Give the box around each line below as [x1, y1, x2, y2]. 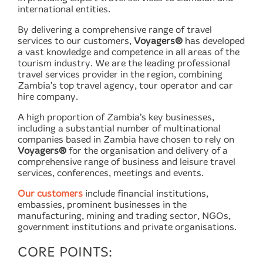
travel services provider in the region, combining [18, 69, 222, 80]
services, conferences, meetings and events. [18, 167, 204, 178]
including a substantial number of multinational [18, 123, 221, 134]
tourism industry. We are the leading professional [18, 58, 230, 69]
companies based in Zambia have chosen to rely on [18, 134, 234, 145]
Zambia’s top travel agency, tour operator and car [18, 80, 233, 91]
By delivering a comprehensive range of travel [18, 24, 212, 35]
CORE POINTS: [18, 244, 112, 260]
